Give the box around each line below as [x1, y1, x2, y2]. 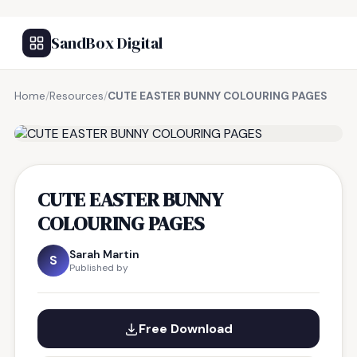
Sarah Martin [69, 247, 139, 261]
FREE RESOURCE [52, 108, 135, 120]
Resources [49, 89, 104, 103]
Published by [69, 261, 128, 274]
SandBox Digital [51, 32, 163, 54]
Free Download [139, 320, 233, 337]
